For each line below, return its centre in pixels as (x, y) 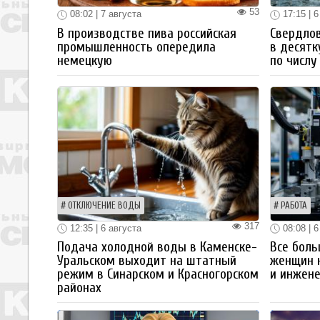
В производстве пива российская (147, 33)
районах (79, 288)
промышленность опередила (136, 47)
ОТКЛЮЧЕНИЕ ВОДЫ (104, 205)
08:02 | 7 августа (104, 14)
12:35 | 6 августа (104, 228)
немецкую (85, 60)
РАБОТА (294, 205)
